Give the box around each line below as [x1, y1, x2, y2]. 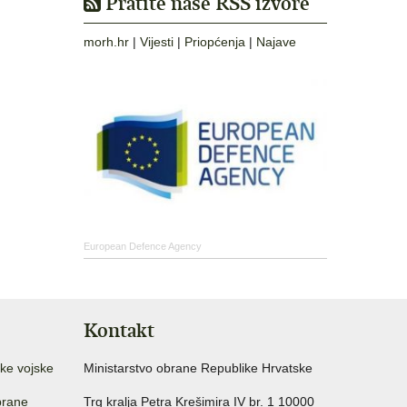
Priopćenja [184, 35, 245, 49]
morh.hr [84, 35, 129, 49]
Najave [256, 35, 296, 49]
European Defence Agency [84, 240, 202, 252]
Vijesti [140, 35, 174, 49]
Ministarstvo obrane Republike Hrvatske [84, 360, 313, 375]
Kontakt [84, 317, 154, 342]
